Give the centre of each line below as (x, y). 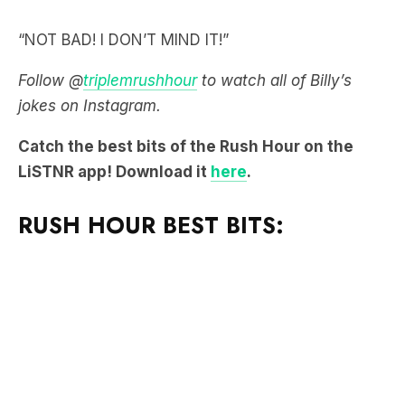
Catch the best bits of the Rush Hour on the (186, 146)
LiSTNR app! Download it (114, 171)
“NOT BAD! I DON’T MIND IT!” (123, 39)
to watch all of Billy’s (277, 80)
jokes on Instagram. (89, 105)
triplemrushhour (140, 80)
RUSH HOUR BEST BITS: (155, 225)
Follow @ (51, 80)
